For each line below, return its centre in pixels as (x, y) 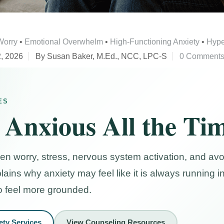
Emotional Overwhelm (64, 41)
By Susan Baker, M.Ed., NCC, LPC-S (101, 56)
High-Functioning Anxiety (155, 41)
